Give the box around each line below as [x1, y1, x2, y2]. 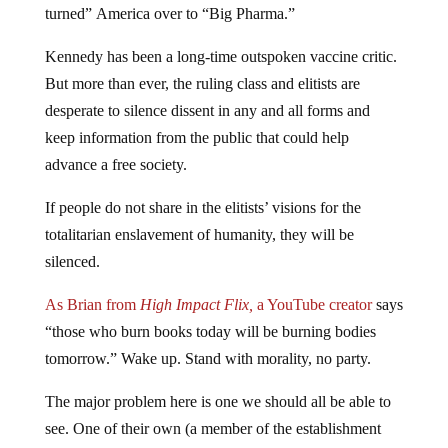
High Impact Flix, [139, 296, 253, 314]
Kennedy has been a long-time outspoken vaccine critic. [44, 48, 397, 66]
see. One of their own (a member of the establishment [44, 420, 381, 438]
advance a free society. [44, 156, 187, 174]
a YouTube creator [252, 296, 372, 314]
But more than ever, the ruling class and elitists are [44, 75, 360, 93]
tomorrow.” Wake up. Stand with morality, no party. [44, 350, 371, 368]
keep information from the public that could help [44, 129, 349, 147]
